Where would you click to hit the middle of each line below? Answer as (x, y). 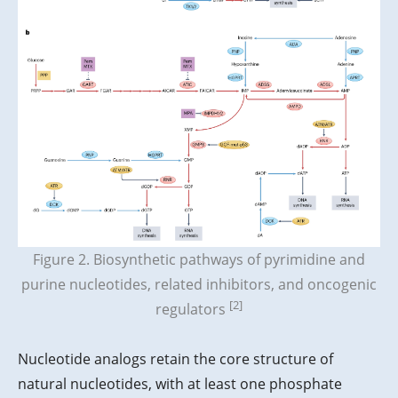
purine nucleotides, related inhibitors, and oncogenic (199, 285)
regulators (192, 310)
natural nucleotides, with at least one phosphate (180, 384)
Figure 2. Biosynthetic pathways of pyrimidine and (199, 260)
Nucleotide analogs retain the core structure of (175, 359)
